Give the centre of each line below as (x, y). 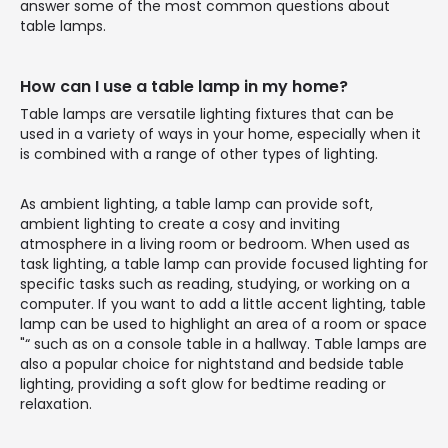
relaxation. (56, 403)
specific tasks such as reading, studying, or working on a (215, 283)
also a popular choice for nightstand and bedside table (212, 363)
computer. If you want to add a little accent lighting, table (223, 303)
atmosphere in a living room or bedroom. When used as (215, 243)
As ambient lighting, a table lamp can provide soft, (196, 203)
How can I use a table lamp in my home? (184, 86)
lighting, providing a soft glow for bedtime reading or (203, 383)
